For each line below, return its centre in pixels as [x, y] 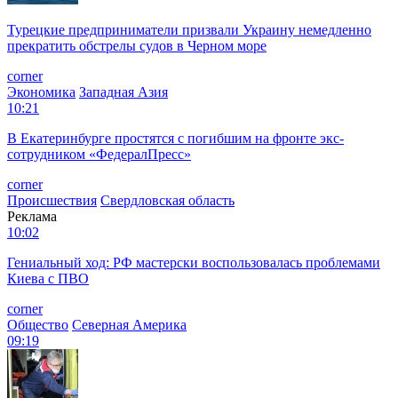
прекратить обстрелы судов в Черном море [137, 45]
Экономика [41, 92]
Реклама [32, 216]
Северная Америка [129, 324]
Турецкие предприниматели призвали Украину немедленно [189, 29]
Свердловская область [167, 200]
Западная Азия [123, 92]
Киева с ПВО [48, 278]
